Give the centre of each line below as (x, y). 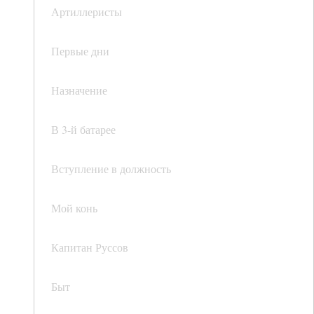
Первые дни (80, 51)
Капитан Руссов (90, 247)
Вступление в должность (111, 169)
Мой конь (74, 208)
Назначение (79, 90)
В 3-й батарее (83, 130)
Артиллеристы (87, 12)
